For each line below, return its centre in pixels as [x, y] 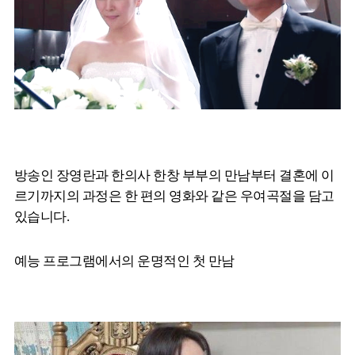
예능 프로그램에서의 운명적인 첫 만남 [124, 261]
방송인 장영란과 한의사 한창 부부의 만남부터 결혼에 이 [174, 175]
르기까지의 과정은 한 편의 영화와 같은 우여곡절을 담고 [174, 196]
